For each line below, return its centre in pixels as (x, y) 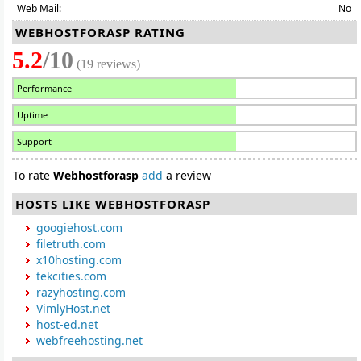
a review (187, 175)
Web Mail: (39, 8)
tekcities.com (71, 276)
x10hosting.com (79, 260)
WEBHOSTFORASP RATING (100, 32)
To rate (33, 175)
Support (34, 141)
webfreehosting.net (89, 340)
